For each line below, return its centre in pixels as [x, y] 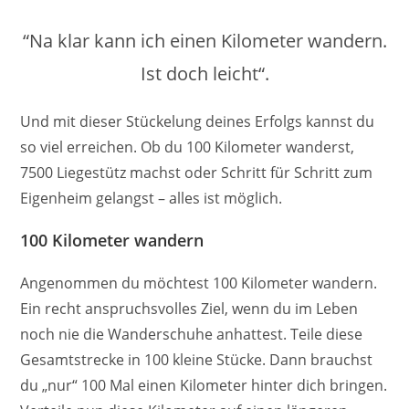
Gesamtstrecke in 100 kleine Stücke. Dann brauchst [197, 360]
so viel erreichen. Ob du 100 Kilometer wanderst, [188, 147]
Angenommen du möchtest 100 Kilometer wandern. [199, 283]
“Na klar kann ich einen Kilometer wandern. [204, 41]
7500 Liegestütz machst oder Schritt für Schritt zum [197, 173]
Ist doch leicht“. [204, 74]
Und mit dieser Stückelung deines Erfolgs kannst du [198, 122]
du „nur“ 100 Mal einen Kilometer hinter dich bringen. [204, 386]
